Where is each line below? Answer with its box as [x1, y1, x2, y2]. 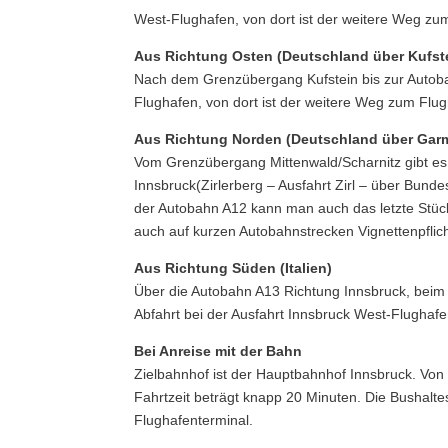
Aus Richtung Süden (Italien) [134, 260, 333, 276]
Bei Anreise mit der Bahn [134, 343, 303, 359]
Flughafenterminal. [134, 412, 254, 428]
